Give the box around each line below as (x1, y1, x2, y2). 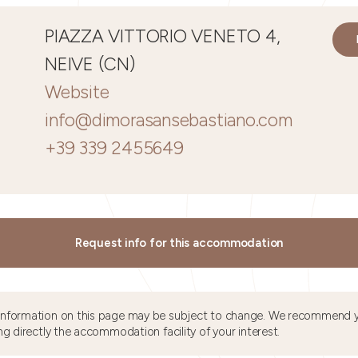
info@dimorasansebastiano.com (45, 109, 292, 131)
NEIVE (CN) (45, 54, 135, 75)
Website (45, 82, 109, 103)
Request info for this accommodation (74, 236, 284, 250)
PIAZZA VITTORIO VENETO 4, (45, 26, 280, 47)
